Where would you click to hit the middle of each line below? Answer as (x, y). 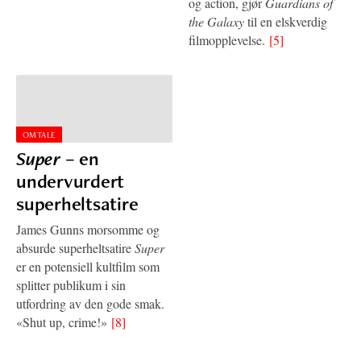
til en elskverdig (286, 22)
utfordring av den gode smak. (90, 303)
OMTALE (39, 134)
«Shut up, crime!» (64, 322)
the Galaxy (216, 22)
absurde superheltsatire (75, 247)
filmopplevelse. (229, 40)
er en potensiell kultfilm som (88, 266)
